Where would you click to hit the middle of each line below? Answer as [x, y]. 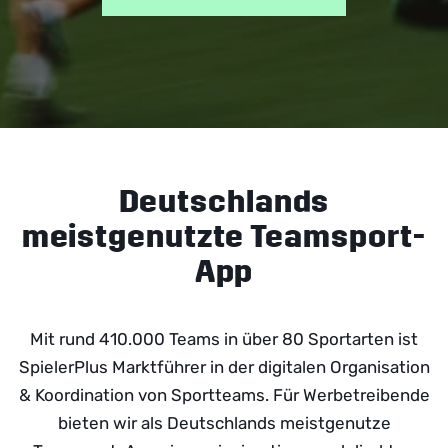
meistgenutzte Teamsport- [224, 236]
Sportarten [351, 338]
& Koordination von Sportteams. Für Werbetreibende [224, 394]
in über [253, 338]
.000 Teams [176, 338]
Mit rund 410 [79, 338]
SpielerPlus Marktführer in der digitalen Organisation [224, 366]
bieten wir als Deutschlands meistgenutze [224, 422]
